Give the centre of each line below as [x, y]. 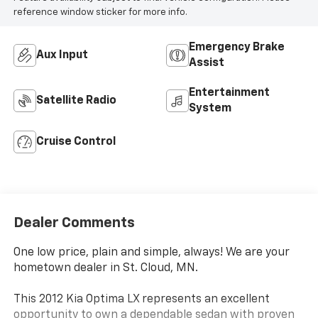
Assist [207, 63]
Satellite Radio [76, 100]
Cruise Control [76, 142]
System [210, 108]
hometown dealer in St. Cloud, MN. [105, 269]
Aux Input [62, 55]
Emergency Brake [237, 47]
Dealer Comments [74, 223]
